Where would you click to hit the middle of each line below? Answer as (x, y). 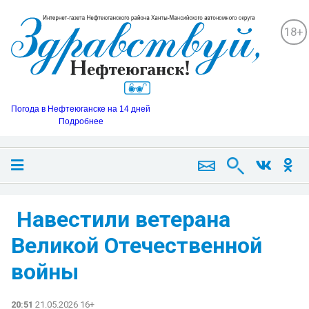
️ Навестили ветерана (121, 219)
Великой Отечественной (137, 245)
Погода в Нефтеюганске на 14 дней (81, 109)
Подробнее (81, 121)
